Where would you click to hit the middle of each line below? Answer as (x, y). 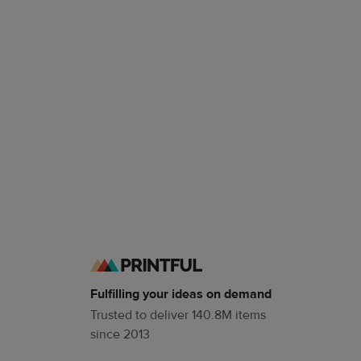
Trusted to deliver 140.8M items (178, 315)
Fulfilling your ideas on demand (181, 294)
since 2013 (120, 334)
